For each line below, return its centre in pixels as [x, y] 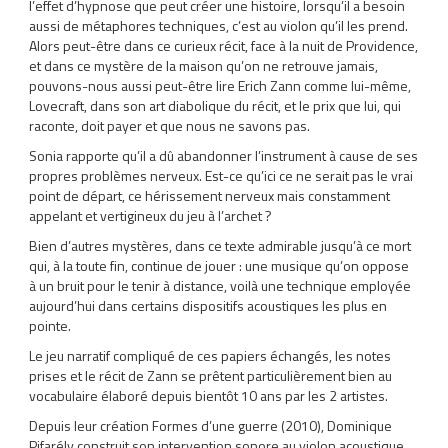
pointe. [50, 325]
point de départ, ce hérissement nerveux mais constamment [210, 195]
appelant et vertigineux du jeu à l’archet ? [151, 215]
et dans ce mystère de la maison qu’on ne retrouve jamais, [204, 65]
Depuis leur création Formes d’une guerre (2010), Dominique [211, 425]
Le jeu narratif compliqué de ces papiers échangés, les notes [210, 355]
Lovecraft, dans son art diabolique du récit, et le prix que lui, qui [215, 105]
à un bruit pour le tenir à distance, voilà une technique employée [220, 285]
